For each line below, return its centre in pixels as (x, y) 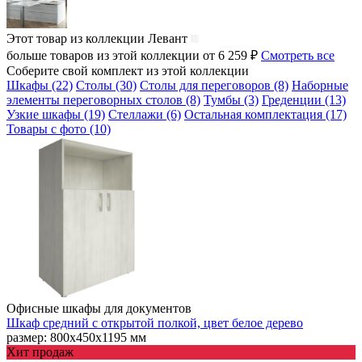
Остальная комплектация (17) (265, 114)
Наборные (320, 85)
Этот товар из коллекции (76, 38)
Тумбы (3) (231, 99)
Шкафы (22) (40, 85)
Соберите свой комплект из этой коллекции (128, 70)
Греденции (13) (304, 99)
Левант (168, 38)
